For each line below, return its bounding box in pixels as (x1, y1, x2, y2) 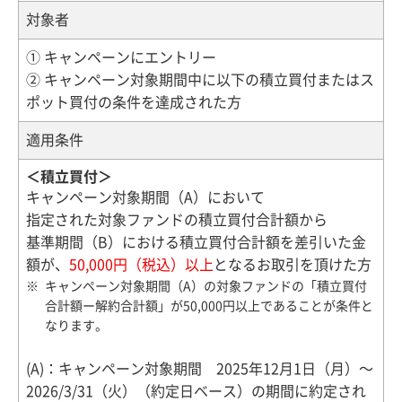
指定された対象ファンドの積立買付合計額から (26, 212, 328, 227)
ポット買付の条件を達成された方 (26, 94, 241, 109)
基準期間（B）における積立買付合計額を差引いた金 (26, 234, 366, 249)
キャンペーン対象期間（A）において (26, 189, 265, 205)
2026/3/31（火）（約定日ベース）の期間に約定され (26, 383, 366, 398)
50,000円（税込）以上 (69, 257, 214, 272)
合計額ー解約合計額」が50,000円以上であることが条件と (45, 299, 373, 312)
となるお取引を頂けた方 (214, 257, 371, 272)
